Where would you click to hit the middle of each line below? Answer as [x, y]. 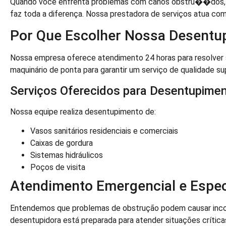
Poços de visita [58, 167]
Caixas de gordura [62, 143]
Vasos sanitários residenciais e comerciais [104, 131]
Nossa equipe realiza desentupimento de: [83, 111]
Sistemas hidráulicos [67, 155]
